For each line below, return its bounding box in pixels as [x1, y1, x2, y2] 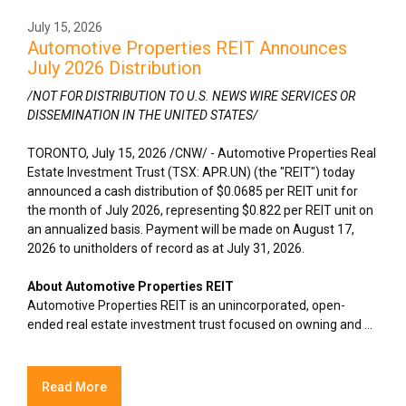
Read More [42, 379, 108, 394]
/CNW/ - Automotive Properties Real [167, 146, 376, 161]
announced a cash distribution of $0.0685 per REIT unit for [27, 184, 358, 199]
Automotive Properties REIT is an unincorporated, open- [27, 298, 345, 314]
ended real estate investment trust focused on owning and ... [27, 317, 372, 333]
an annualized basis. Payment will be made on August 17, [27, 222, 354, 237]
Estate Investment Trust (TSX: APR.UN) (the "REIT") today [27, 165, 355, 180]
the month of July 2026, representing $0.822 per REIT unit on [27, 203, 373, 218]
